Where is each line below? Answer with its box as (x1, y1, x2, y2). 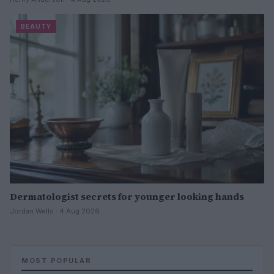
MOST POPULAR (21, 256, 91, 265)
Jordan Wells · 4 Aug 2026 (10, 206, 100, 215)
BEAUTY (21, 22, 51, 30)
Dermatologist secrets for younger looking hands (10, 190, 244, 203)
